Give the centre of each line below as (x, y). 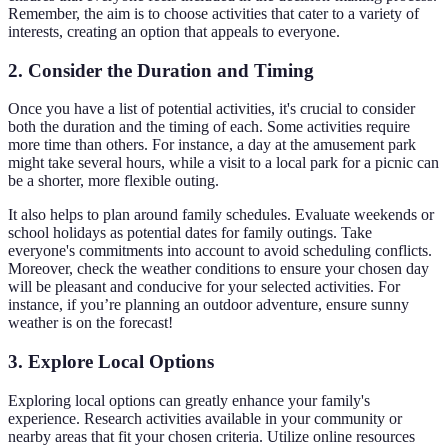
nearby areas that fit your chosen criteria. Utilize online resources (211, 436)
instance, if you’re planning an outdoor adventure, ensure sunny (208, 305)
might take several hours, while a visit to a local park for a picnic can (223, 163)
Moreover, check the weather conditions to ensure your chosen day (218, 269)
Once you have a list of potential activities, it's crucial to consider (211, 109)
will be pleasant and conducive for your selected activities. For (204, 287)
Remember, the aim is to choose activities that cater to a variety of (213, 13)
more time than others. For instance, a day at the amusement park (212, 145)
